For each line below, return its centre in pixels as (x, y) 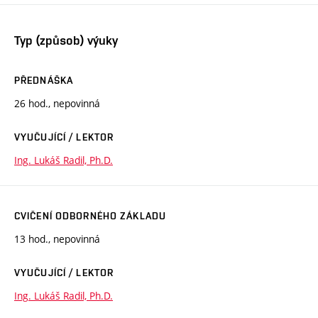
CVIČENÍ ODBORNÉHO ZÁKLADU (90, 215)
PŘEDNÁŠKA (44, 80)
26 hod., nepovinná (57, 103)
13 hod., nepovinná (57, 238)
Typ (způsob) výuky (66, 40)
